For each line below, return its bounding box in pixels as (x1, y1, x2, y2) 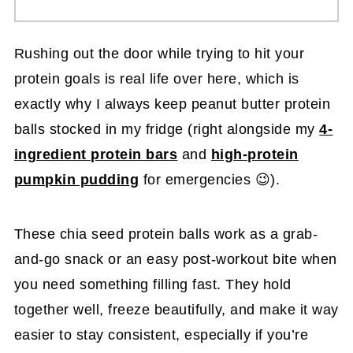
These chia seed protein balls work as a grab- (13, 225, 318, 242)
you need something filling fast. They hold (13, 276, 292, 292)
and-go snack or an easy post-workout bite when (13, 251, 337, 267)
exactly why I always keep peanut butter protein (13, 95, 331, 112)
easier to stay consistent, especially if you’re (13, 326, 309, 343)
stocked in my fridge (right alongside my (49, 121, 320, 137)
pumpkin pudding (13, 171, 139, 188)
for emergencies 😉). (139, 171, 281, 188)
